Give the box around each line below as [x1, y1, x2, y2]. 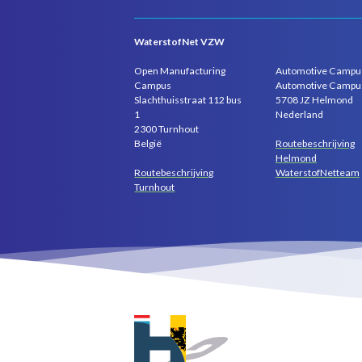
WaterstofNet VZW [134, 36, 225, 48]
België [134, 137, 162, 150]
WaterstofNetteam [275, 166, 360, 179]
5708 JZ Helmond [275, 94, 353, 107]
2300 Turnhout [134, 123, 200, 136]
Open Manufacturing [134, 65, 226, 78]
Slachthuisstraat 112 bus [134, 94, 242, 107]
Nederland [275, 108, 323, 121]
